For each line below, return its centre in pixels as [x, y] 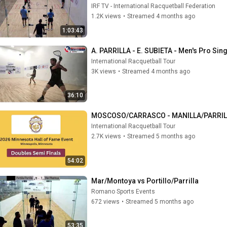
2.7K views [106, 136]
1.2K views [106, 16]
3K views [104, 71]
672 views [105, 201]
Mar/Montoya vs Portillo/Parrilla [145, 181]
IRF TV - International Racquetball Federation [153, 6]
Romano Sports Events [123, 191]
